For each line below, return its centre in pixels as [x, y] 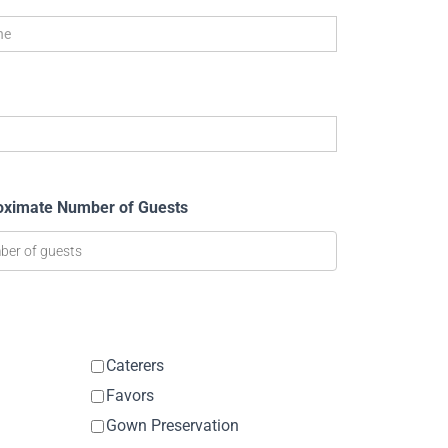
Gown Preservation [173, 426]
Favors [130, 396]
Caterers [135, 366]
